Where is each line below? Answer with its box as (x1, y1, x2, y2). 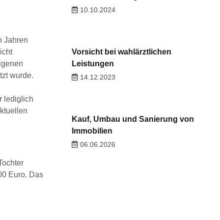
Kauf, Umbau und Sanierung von (71, 115, 194, 124)
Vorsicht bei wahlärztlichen (71, 48, 171, 56)
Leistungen (71, 59, 114, 68)
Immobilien (71, 127, 112, 136)
